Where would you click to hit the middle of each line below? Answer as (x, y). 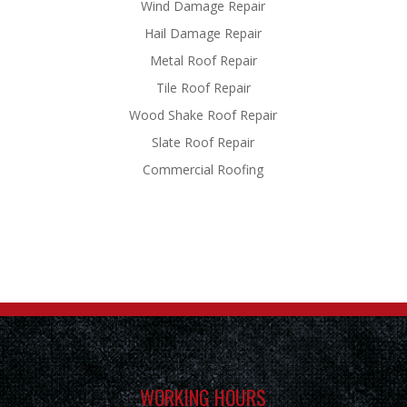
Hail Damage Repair (203, 33)
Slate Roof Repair (203, 142)
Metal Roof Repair (203, 60)
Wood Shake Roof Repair (203, 114)
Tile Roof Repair (203, 87)
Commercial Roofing (203, 169)
